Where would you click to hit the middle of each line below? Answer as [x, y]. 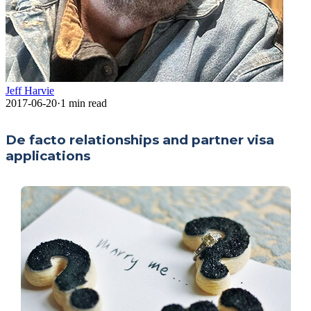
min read [86, 103]
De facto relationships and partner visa [140, 140]
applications [48, 155]
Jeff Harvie [30, 90]
